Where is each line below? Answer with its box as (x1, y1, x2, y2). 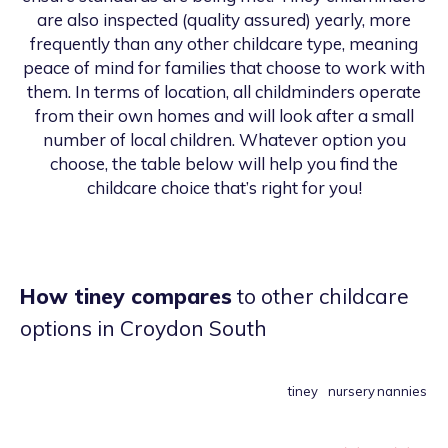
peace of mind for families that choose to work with (23, 57, 425, 79)
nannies (377, 383, 427, 400)
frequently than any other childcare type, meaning (30, 33, 418, 55)
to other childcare (232, 283, 409, 310)
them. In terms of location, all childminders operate (27, 81, 421, 103)
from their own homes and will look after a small (34, 105, 414, 127)
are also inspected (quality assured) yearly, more (37, 9, 411, 31)
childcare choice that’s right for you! (86, 177, 362, 199)
